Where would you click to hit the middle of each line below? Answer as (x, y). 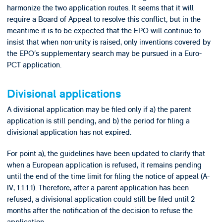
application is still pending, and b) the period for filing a (98, 121)
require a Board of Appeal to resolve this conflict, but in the (104, 19)
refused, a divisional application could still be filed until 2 (101, 199)
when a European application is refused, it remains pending (104, 165)
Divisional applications (64, 94)
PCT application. (34, 65)
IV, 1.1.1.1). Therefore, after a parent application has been (98, 188)
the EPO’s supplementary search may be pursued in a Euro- (104, 53)
